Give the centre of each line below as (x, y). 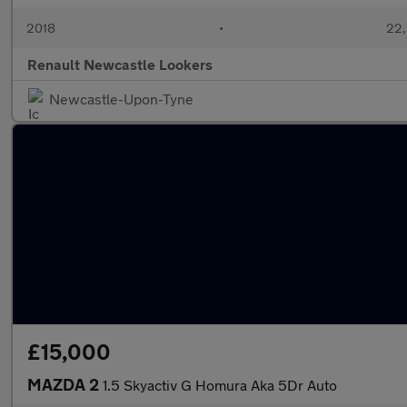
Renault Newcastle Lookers (120, 64)
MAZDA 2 (65, 384)
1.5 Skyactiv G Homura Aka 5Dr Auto (220, 385)
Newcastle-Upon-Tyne (121, 99)
